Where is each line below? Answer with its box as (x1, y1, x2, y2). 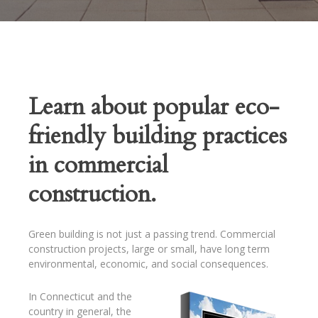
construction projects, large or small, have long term (28, 242, 270, 256)
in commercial (28, 149, 168, 181)
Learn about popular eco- (28, 91, 279, 123)
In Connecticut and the (28, 290, 132, 303)
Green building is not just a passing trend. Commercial (28, 227, 275, 241)
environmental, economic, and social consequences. (28, 257, 268, 270)
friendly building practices (28, 120, 287, 152)
